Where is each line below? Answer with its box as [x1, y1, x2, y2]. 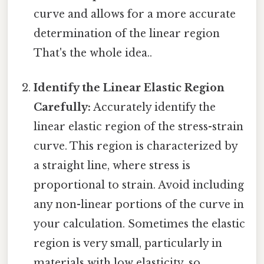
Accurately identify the [91, 101, 216, 114]
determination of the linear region [34, 27, 220, 41]
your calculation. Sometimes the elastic [34, 217, 246, 231]
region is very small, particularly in [34, 237, 223, 250]
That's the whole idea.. [34, 47, 153, 60]
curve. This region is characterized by [34, 140, 238, 153]
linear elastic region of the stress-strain [34, 120, 244, 134]
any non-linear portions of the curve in [34, 198, 245, 212]
